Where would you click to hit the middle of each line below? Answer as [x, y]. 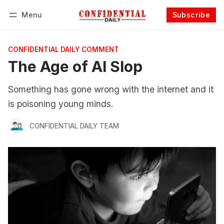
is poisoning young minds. [61, 104]
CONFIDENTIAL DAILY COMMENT [63, 49]
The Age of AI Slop [75, 66]
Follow [169, 28]
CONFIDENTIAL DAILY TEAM [74, 126]
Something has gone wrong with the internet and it [111, 89]
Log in [28, 28]
